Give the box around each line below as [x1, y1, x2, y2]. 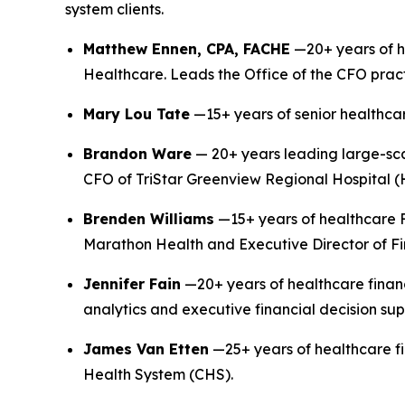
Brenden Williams [83, 210, 214, 229]
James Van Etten [83, 340, 209, 359]
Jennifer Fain [83, 275, 181, 294]
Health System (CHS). [83, 365, 233, 384]
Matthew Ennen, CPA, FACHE [83, 40, 290, 59]
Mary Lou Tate [83, 105, 190, 124]
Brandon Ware [83, 145, 192, 164]
